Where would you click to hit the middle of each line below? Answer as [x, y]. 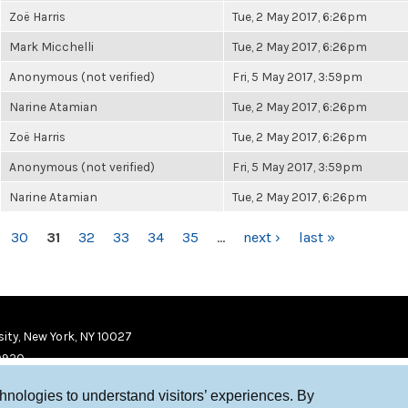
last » [317, 237]
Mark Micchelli [51, 46]
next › [262, 237]
